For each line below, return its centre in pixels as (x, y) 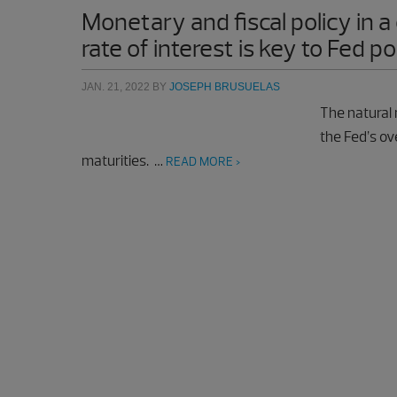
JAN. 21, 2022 (116, 87)
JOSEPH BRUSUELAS (225, 87)
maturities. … (124, 161)
